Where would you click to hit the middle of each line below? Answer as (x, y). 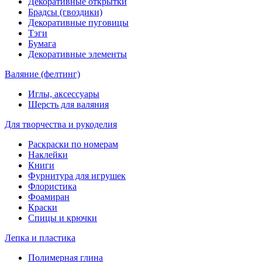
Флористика (52, 186)
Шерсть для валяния (68, 104)
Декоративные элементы (77, 54)
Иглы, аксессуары (64, 94)
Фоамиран (49, 197)
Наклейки (48, 155)
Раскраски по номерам (73, 144)
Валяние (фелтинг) (42, 74)
